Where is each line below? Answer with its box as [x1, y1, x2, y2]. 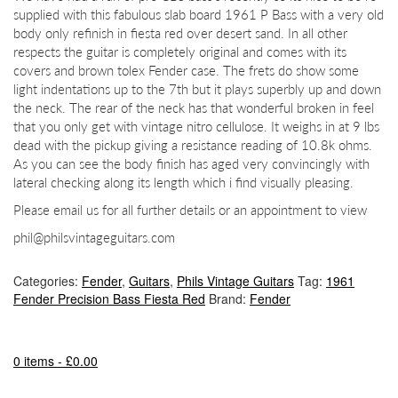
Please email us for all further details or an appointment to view [13, 202, 367, 218]
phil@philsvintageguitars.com [13, 229, 175, 245]
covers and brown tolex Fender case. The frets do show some [13, 62, 359, 78]
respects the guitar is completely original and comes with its [13, 44, 346, 60]
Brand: [209, 290, 250, 307]
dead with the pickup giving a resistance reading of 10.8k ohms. [13, 137, 372, 153]
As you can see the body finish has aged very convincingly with [13, 155, 370, 171]
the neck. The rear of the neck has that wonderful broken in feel [13, 99, 374, 115]
